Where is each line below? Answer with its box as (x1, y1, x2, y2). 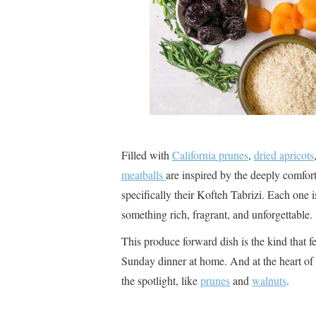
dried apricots (254, 147, 314, 163)
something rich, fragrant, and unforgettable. (121, 207, 312, 222)
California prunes (172, 147, 248, 163)
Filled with (121, 147, 172, 163)
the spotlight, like (121, 273, 200, 288)
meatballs (121, 167, 166, 183)
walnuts (252, 273, 286, 288)
